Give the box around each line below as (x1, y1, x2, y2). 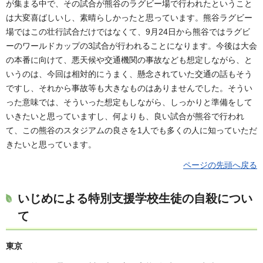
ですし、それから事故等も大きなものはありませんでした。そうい (6, 83, 252, 93)
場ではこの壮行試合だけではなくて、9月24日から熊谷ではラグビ (6, 26, 250, 36)
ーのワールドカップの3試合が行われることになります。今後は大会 (6, 41, 257, 50)
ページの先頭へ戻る (183, 160, 257, 170)
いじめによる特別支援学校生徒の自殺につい (18, 191, 252, 205)
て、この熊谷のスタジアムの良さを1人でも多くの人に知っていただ (6, 125, 257, 135)
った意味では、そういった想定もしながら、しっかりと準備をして (6, 97, 252, 107)
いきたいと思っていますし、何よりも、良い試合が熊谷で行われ (6, 111, 244, 121)
